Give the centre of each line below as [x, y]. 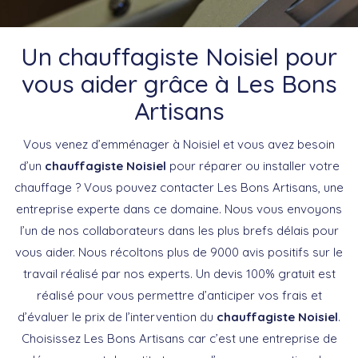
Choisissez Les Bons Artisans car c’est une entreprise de [179, 338]
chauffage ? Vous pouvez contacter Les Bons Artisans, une [179, 187]
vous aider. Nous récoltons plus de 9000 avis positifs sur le [179, 252]
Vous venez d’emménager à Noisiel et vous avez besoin [179, 144]
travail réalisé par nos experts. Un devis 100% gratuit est [179, 273]
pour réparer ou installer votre [253, 165]
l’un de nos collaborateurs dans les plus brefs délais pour [179, 230]
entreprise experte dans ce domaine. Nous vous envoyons [179, 209]
